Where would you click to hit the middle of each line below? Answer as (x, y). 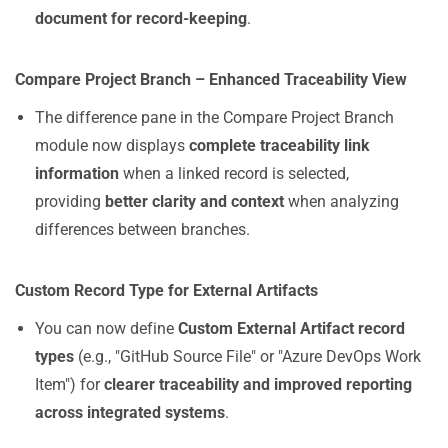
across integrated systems (130, 412)
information (77, 173)
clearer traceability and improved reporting (258, 384)
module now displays (112, 145)
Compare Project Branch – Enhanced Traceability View (211, 79)
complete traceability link (279, 145)
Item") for (69, 384)
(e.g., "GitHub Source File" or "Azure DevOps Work (247, 356)
